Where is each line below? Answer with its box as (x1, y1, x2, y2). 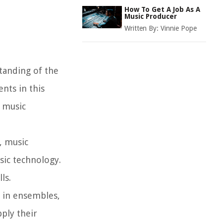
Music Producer (124, 12, 177, 20)
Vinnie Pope (161, 24, 197, 32)
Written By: (124, 24, 161, 32)
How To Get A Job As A (124, 5, 200, 13)
